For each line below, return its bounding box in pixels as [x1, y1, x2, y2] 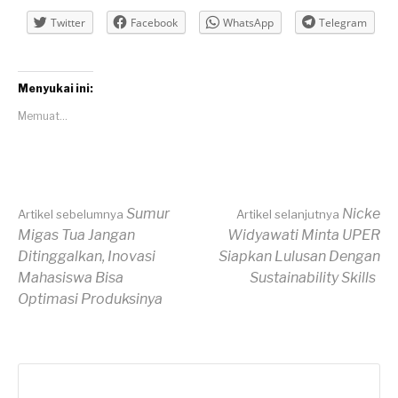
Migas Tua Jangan [18, 227, 135, 244]
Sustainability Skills [250, 269, 376, 287]
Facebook [131, 15, 178, 31]
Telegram [319, 15, 367, 31]
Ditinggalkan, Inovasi [18, 248, 155, 266]
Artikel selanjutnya [236, 207, 339, 222]
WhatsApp [223, 15, 274, 31]
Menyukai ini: [18, 82, 93, 96]
